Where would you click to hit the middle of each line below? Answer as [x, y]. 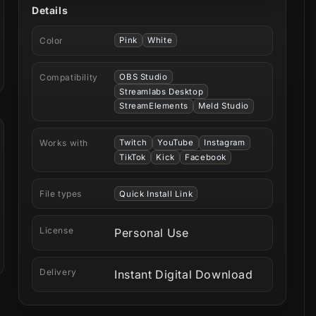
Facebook [206, 158]
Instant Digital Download [184, 275]
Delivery [58, 272]
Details [50, 10]
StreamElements [154, 106]
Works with [64, 142]
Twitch [134, 143]
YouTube [176, 143]
